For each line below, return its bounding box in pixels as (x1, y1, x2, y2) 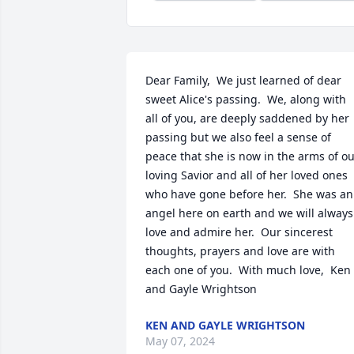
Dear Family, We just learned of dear (145, 73, 341, 88)
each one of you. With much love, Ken (145, 262, 351, 277)
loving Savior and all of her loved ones (145, 168, 348, 183)
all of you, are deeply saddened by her (145, 111, 349, 126)
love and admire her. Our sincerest (145, 224, 333, 239)
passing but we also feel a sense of (145, 130, 331, 145)
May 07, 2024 (145, 333, 215, 348)
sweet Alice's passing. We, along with (145, 92, 346, 107)
